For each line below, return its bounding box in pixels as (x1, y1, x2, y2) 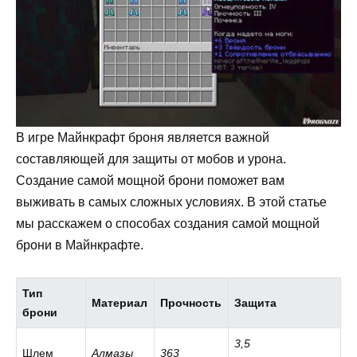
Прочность (160, 296, 222, 309)
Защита (234, 296, 277, 309)
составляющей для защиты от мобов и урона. (16, 151, 286, 166)
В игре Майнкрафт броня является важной (16, 130, 269, 144)
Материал (92, 296, 148, 309)
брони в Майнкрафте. (16, 237, 143, 252)
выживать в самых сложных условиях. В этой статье (16, 194, 327, 209)
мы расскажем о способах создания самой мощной (16, 216, 320, 230)
